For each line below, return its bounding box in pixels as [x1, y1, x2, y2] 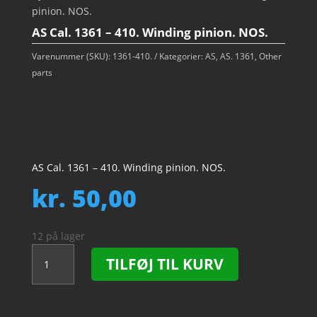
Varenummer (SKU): [31, 50, 113, 62]
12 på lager [31, 229, 85, 243]
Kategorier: [158, 50, 205, 62]
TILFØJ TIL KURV [105, 254, 224, 274]
